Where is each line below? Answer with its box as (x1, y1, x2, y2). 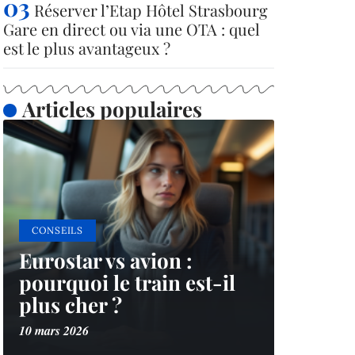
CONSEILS (32, 224, 83, 236)
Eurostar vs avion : (19, 246, 193, 274)
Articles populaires (21, 95, 202, 123)
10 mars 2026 (19, 322, 89, 339)
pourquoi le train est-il (19, 269, 235, 296)
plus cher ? (19, 291, 122, 319)
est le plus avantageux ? (3, 37, 170, 59)
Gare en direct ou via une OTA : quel (3, 18, 260, 40)
